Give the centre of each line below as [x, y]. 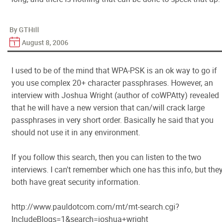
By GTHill [24, 29]
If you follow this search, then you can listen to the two [106, 157]
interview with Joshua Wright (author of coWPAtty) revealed [115, 95]
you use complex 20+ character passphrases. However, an [112, 83]
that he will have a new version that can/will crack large [108, 108]
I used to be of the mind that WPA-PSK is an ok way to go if [114, 70]
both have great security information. [76, 182]
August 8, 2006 [45, 42]
